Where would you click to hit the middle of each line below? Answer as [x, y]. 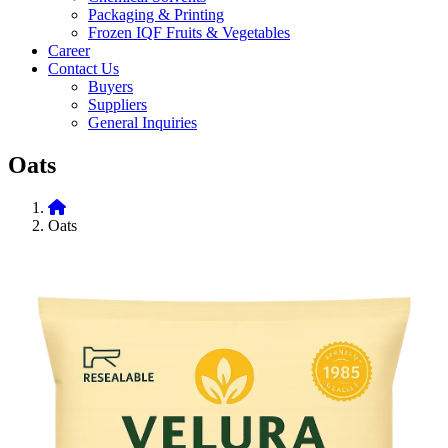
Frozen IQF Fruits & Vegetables [189, 33]
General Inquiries [142, 123]
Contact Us [83, 69]
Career [69, 51]
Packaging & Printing [156, 15]
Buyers [110, 87]
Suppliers [117, 105]
